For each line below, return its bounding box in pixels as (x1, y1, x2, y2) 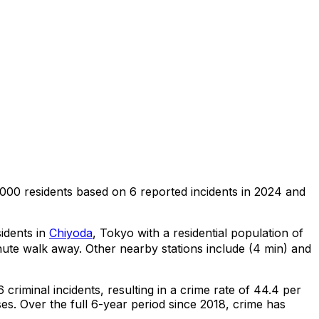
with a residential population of (134, 225, 303, 240)
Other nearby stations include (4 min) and (82, 241, 311, 256)
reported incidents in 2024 (137, 184, 282, 199)
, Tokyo (93, 225, 134, 240)
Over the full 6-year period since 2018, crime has (16, 296, 286, 311)
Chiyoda (49, 225, 93, 240)
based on (76, 184, 130, 199)
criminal (4, 282, 50, 297)
